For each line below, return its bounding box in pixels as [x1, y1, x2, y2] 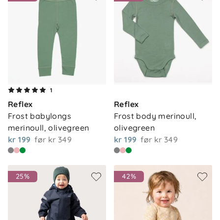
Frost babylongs [8, 111, 71, 121]
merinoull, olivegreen [8, 123, 89, 133]
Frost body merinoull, [114, 111, 197, 121]
